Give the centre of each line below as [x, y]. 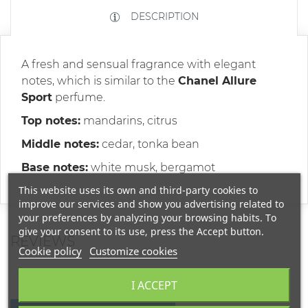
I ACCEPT [154, 285]
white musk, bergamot [152, 167]
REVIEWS [43, 241]
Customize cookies [133, 251]
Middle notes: [60, 144]
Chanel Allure [217, 80]
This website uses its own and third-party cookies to [138, 190]
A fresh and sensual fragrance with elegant [139, 64]
